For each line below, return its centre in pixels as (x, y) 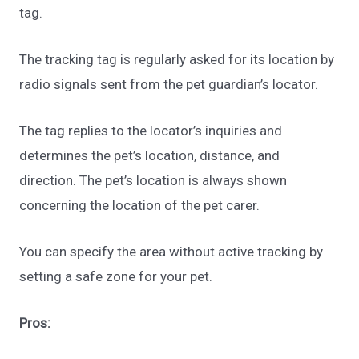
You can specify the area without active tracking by (171, 252)
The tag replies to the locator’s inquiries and (151, 131)
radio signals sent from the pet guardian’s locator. (171, 84)
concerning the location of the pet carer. (140, 206)
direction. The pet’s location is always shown (153, 181)
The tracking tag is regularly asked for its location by (177, 59)
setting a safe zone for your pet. (116, 277)
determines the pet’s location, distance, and (150, 156)
